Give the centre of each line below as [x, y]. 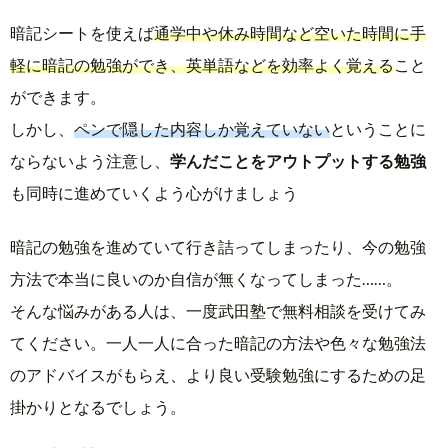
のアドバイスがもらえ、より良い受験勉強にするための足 [218, 375]
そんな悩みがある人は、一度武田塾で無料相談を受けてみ [218, 311]
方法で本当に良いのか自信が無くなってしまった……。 [206, 279]
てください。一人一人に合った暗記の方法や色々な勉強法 [218, 343]
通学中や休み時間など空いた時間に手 [290, 32]
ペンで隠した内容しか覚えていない [202, 128]
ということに [378, 128]
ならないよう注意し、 [90, 160]
